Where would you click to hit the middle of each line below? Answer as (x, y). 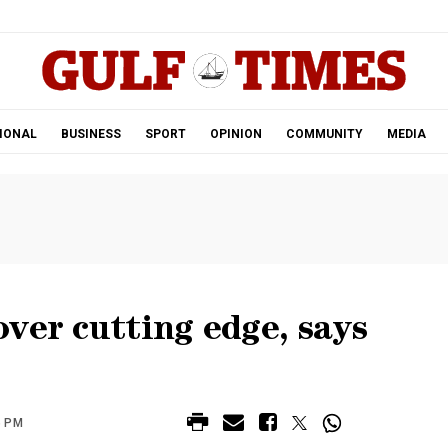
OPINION (235, 134)
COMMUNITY (324, 134)
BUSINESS (90, 134)
